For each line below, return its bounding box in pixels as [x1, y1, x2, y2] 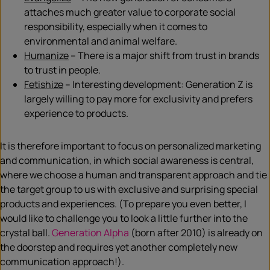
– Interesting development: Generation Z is [63, 78, 253, 91]
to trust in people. [24, 63, 101, 77]
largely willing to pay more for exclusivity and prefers [24, 92, 253, 105]
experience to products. [24, 107, 128, 120]
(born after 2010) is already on [129, 226, 263, 239]
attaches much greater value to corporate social [24, 5, 236, 19]
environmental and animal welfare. [24, 34, 177, 48]
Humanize [24, 49, 69, 62]
